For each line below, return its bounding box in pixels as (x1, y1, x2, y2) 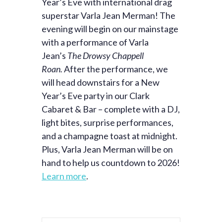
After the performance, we (64, 63, 168, 74)
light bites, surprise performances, (42, 117, 173, 128)
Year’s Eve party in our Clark (42, 90, 150, 101)
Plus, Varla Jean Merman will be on (42, 144, 173, 155)
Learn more (42, 170, 86, 181)
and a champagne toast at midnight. (42, 130, 177, 141)
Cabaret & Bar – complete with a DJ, (42, 104, 180, 114)
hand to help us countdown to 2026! (42, 157, 180, 168)
